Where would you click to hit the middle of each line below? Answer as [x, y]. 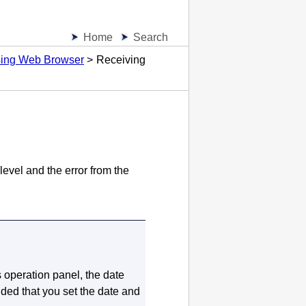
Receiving [121, 60]
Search [151, 37]
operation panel [42, 275]
